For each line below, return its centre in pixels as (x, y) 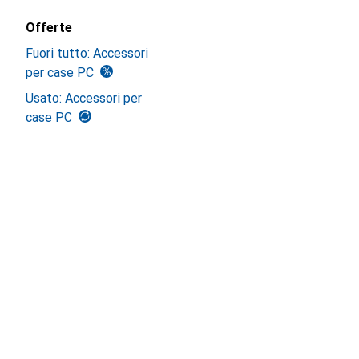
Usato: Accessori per (84, 98)
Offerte (49, 28)
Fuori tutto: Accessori (87, 53)
